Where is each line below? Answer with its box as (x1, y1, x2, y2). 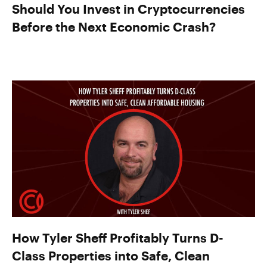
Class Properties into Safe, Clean (12, 248, 210, 263)
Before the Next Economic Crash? (12, 18, 216, 34)
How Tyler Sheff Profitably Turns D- (12, 230, 223, 246)
